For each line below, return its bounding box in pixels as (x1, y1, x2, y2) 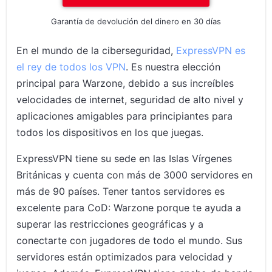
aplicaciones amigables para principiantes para (16, 110, 233, 122)
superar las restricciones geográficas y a (16, 218, 204, 230)
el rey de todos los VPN (16, 61, 126, 73)
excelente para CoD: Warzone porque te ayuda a (16, 202, 242, 214)
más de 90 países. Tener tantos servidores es (16, 185, 225, 197)
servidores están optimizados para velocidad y (16, 251, 233, 263)
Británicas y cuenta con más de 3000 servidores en (16, 169, 253, 181)
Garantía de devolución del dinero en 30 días (51, 16, 221, 26)
